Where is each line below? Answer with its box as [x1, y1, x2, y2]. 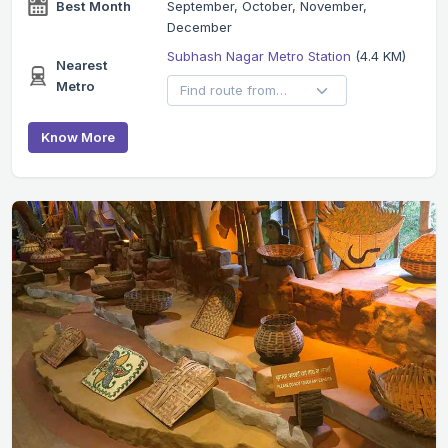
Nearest [56, 56, 108, 73]
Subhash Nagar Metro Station [166, 47, 355, 64]
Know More [41, 128, 115, 145]
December [166, 18, 232, 35]
